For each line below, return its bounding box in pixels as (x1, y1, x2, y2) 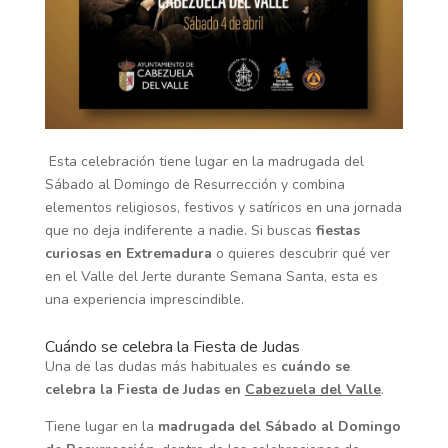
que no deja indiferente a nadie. (44, 221, 251, 241)
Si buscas (250, 221, 316, 241)
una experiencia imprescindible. (44, 290, 244, 310)
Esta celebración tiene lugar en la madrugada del (44, 152, 364, 172)
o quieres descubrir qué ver (211, 244, 390, 264)
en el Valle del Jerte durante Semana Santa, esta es (44, 267, 378, 287)
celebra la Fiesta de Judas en (44, 380, 245, 400)
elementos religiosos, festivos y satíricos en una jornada (44, 198, 402, 218)
